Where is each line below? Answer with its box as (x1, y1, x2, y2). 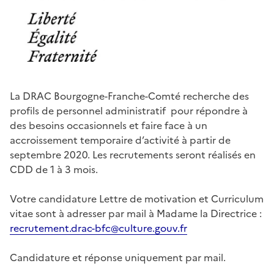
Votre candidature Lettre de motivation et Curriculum (10, 191, 264, 206)
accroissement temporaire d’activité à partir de (10, 132, 231, 147)
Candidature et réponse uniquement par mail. (10, 250, 226, 265)
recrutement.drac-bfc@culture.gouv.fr (10, 220, 187, 235)
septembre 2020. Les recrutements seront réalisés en (10, 147, 256, 162)
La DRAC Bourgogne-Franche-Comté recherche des (10, 88, 249, 103)
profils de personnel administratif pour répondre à (10, 103, 248, 118)
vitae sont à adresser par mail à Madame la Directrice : (10, 206, 262, 221)
